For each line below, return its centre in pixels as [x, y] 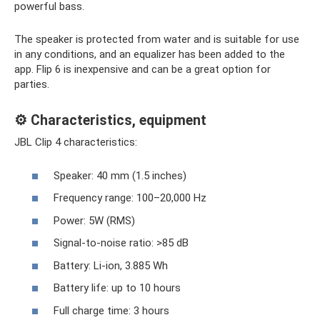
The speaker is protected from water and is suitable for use [157, 39]
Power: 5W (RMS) [94, 220]
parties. [32, 84]
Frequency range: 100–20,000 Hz [130, 198]
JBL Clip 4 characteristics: [76, 142]
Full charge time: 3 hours [111, 310]
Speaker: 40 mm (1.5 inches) [120, 175]
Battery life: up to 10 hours [117, 288]
